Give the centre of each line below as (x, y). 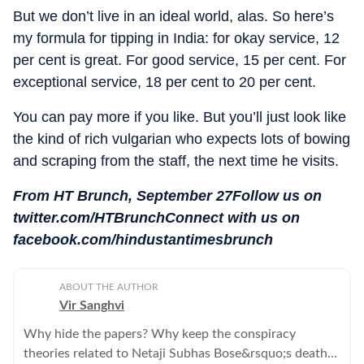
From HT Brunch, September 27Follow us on (167, 195)
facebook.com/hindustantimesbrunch (143, 239)
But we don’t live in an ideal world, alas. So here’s (173, 16)
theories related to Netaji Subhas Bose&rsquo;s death (175, 353)
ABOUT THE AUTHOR (109, 286)
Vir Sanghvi (92, 305)
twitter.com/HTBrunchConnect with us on (156, 217)
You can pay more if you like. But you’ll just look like (180, 117)
